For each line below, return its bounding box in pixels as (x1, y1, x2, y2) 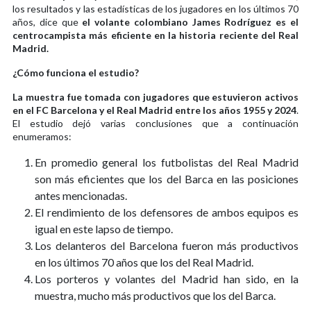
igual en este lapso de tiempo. (35, 221, 173, 235)
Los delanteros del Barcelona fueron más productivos (35, 238, 299, 252)
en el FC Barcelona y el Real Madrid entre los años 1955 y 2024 (12, 103, 296, 116)
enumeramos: (12, 130, 72, 142)
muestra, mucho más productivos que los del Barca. (35, 288, 276, 302)
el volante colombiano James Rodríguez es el (82, 15, 299, 28)
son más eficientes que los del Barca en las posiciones (35, 171, 299, 185)
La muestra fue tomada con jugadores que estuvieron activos (12, 90, 299, 103)
